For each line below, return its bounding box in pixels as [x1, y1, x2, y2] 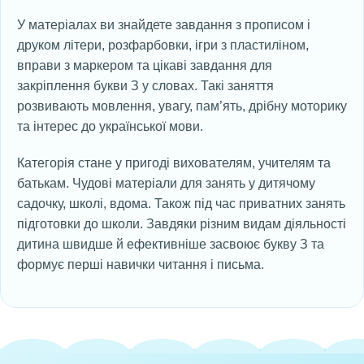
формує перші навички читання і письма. [17, 258, 264, 271]
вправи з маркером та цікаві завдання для [17, 58, 272, 72]
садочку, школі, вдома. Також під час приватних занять [17, 197, 345, 210]
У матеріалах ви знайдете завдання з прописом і [17, 18, 310, 32]
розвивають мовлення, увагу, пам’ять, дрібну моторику [17, 99, 347, 113]
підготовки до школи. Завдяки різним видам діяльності [17, 217, 346, 231]
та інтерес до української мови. [17, 119, 203, 133]
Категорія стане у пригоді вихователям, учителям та [17, 156, 331, 170]
